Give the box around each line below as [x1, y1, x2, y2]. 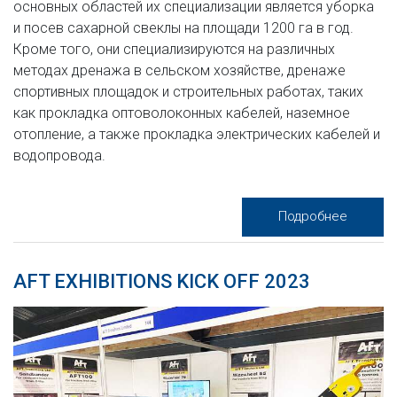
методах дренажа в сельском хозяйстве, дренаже [13, 61, 346, 79]
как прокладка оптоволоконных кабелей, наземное [13, 104, 350, 121]
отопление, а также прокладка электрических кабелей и [13, 125, 380, 143]
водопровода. [13, 146, 105, 164]
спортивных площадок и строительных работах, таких [13, 82, 363, 100]
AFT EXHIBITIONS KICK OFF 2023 [13, 269, 310, 292]
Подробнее [278, 207, 347, 224]
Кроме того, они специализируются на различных [13, 40, 335, 58]
